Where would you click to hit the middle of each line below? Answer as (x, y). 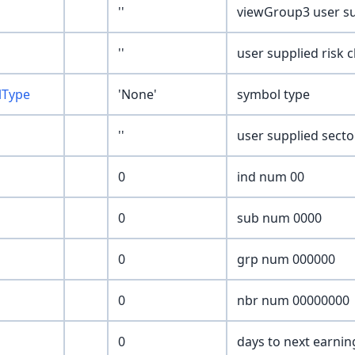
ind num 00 (271, 177)
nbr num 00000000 (293, 301)
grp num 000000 (286, 260)
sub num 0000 (279, 218)
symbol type (273, 95)
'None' (137, 95)
